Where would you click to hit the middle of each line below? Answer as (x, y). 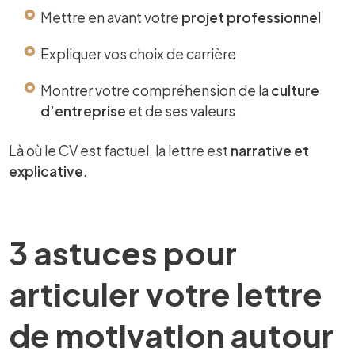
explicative (46, 171)
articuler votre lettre (166, 293)
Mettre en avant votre (111, 17)
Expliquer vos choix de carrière (139, 53)
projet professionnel (252, 17)
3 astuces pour (123, 252)
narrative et (270, 150)
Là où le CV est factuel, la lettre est (120, 150)
